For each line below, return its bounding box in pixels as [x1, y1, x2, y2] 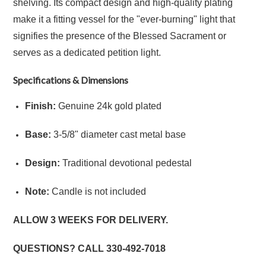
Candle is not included [49, 186, 147, 197]
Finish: [25, 101, 56, 111]
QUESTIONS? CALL [13, 243, 107, 254]
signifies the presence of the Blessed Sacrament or [13, 31, 227, 41]
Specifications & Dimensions [13, 74, 129, 85]
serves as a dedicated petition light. [13, 47, 161, 58]
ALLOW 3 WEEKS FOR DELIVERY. [13, 215, 169, 225]
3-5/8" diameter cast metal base [51, 129, 186, 140]
